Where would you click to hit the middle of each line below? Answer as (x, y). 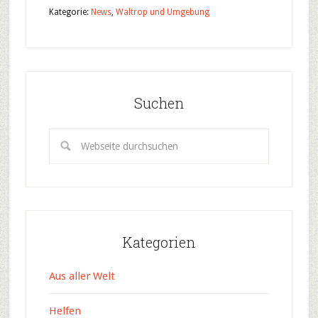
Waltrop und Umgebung (162, 12)
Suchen (159, 103)
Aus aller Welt (82, 276)
